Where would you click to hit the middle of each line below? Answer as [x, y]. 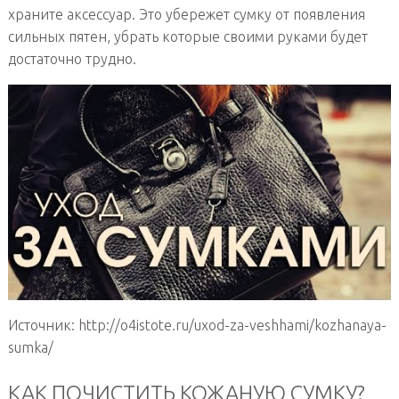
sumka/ [30, 347]
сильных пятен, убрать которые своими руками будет [187, 36]
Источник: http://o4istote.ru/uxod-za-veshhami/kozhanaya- [197, 325]
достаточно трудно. [72, 58]
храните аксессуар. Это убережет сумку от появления [186, 14]
